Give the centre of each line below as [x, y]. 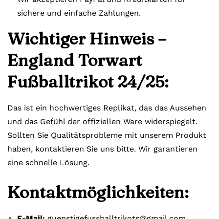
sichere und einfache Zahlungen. [79, 13]
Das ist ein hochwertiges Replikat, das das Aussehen [107, 108]
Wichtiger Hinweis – [87, 38]
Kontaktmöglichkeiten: [98, 192]
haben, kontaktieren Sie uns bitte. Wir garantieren [102, 149]
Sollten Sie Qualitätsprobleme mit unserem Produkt [107, 135]
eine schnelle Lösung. [48, 162]
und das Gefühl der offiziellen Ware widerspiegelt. [102, 121]
